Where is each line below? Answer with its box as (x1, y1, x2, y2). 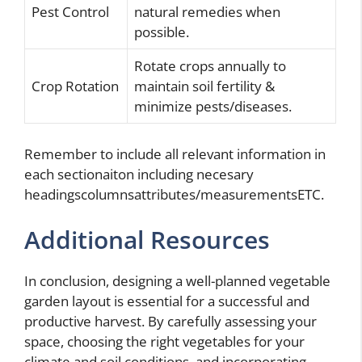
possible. (134, 22, 189, 41)
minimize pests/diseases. (134, 96, 292, 116)
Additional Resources (24, 222, 270, 256)
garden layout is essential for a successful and (24, 291, 309, 310)
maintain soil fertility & (134, 76, 275, 95)
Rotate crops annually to (134, 56, 286, 75)
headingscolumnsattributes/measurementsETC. (24, 185, 324, 204)
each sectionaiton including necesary (24, 165, 254, 183)
